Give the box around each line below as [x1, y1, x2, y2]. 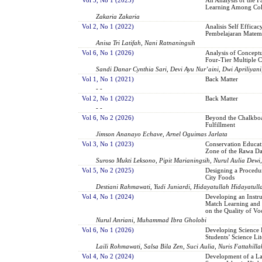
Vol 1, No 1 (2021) [81, 75, 134, 82]
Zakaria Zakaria [96, 12, 140, 20]
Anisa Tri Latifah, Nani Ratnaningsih [96, 39, 196, 46]
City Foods [205, 173, 235, 181]
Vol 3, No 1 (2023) [81, 140, 134, 147]
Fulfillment [205, 120, 235, 128]
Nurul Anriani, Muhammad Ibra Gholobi [96, 216, 207, 223]
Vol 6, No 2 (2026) [81, 113, 134, 121]
